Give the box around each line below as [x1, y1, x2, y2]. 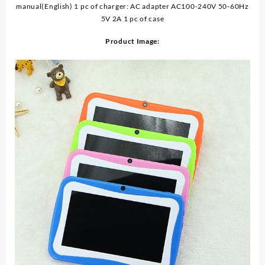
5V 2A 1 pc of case [101, 14, 164, 24]
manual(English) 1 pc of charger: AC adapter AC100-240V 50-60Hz [16, 2, 249, 11]
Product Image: [105, 37, 160, 46]
